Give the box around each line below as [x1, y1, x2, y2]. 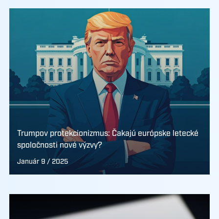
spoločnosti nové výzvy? [17, 140, 102, 151]
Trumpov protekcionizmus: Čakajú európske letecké [17, 129, 198, 139]
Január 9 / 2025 [17, 157, 68, 166]
